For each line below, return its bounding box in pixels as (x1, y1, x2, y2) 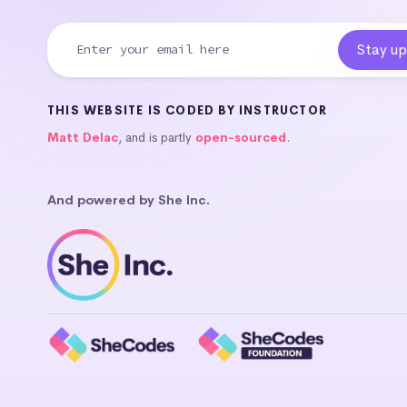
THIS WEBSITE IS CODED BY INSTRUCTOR (47, 102, 327, 118)
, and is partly (118, 129, 195, 145)
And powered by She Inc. (47, 191, 210, 208)
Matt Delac (47, 129, 118, 145)
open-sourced (195, 129, 286, 145)
